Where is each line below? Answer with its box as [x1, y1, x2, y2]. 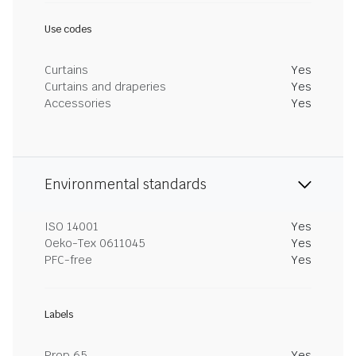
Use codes [44, 23, 91, 36]
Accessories [44, 96, 111, 110]
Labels [44, 308, 73, 321]
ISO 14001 [44, 219, 99, 234]
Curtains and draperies [44, 79, 166, 94]
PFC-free [44, 253, 92, 267]
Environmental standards [44, 176, 207, 193]
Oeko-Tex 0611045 [44, 236, 145, 250]
